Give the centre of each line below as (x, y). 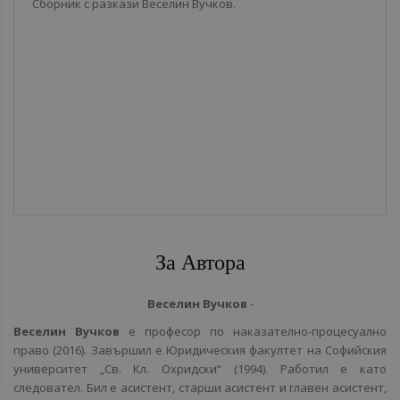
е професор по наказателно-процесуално (253, 331)
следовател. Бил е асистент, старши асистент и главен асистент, (200, 387)
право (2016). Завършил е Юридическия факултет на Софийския (200, 350)
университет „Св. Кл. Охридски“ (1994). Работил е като (200, 369)
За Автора (200, 262)
